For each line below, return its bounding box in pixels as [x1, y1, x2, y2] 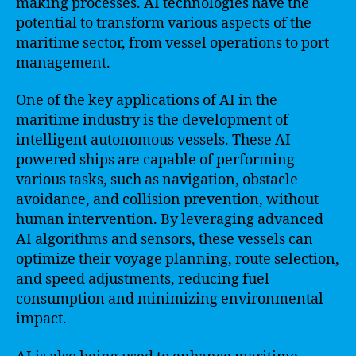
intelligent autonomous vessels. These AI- [16, 131, 296, 149]
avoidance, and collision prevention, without [16, 191, 319, 209]
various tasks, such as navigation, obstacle [16, 171, 298, 189]
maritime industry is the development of [16, 111, 288, 130]
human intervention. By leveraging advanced [16, 211, 323, 229]
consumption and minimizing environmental [16, 290, 323, 308]
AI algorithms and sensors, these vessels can [16, 230, 313, 249]
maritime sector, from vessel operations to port [16, 33, 329, 52]
